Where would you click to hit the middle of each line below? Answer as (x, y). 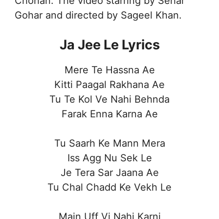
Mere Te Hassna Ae (109, 70)
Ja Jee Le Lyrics (109, 44)
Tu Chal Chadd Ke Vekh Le (109, 187)
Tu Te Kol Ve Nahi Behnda (109, 99)
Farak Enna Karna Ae (109, 114)
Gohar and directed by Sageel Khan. (98, 15)
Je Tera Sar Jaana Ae (109, 172)
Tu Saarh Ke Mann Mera (109, 143)
